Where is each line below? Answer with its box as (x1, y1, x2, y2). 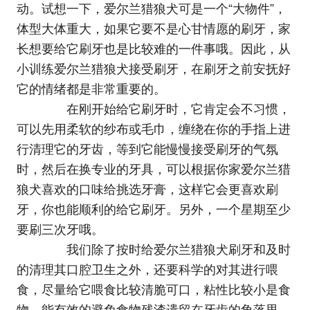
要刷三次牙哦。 (16, 219, 104, 238)
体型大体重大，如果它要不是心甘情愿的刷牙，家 (16, 19, 291, 37)
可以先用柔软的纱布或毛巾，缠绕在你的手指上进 (16, 119, 291, 138)
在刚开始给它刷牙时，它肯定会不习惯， (41, 99, 291, 118)
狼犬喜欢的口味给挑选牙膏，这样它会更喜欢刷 (16, 179, 278, 198)
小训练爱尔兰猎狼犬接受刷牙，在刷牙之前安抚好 (16, 59, 291, 77)
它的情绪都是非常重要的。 (16, 79, 166, 98)
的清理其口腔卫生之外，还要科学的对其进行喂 (16, 259, 278, 278)
